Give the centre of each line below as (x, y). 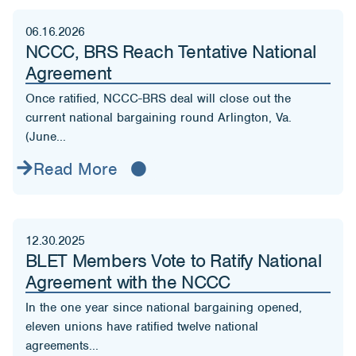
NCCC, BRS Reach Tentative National (171, 51)
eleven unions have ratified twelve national (142, 327)
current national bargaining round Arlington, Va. (159, 117)
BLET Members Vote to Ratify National (173, 261)
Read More (76, 169)
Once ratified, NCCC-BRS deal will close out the (158, 98)
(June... (46, 136)
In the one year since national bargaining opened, (164, 308)
